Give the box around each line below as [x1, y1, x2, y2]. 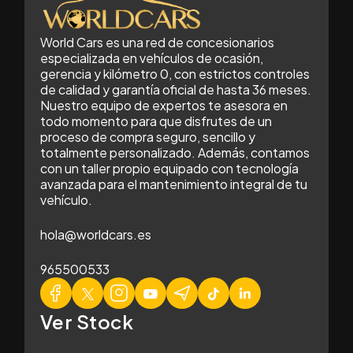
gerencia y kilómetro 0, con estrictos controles [40, 65, 310, 83]
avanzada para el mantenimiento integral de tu [40, 176, 307, 193]
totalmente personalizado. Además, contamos [40, 144, 310, 162]
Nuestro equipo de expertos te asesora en [40, 97, 288, 114]
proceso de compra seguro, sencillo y [40, 128, 255, 146]
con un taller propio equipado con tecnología [40, 160, 299, 177]
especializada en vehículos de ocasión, [40, 50, 263, 67]
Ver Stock [40, 310, 134, 334]
